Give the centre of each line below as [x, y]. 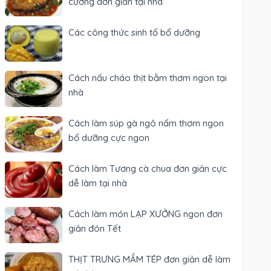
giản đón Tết [95, 228]
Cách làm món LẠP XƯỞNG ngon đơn [146, 214]
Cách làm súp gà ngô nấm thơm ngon [146, 123]
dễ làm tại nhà [98, 183]
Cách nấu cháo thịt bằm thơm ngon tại [148, 78]
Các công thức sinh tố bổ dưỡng [135, 32]
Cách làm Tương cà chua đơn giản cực [148, 168]
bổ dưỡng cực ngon [109, 138]
